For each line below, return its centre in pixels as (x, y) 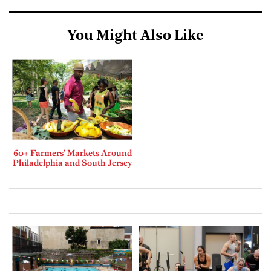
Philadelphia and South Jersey (72, 162)
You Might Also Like (135, 37)
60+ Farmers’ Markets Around (72, 153)
